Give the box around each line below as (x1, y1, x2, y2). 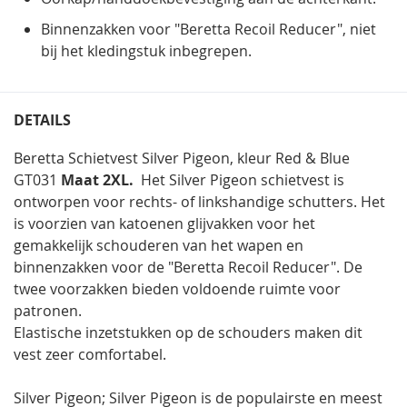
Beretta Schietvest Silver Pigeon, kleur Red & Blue (14, 147, 350, 168)
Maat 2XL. (61, 169, 137, 190)
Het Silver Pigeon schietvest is (137, 169, 344, 190)
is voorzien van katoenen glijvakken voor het (14, 213, 315, 233)
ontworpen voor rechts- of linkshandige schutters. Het (14, 191, 385, 212)
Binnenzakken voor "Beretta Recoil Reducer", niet (41, 18, 376, 39)
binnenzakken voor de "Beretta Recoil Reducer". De (14, 256, 362, 277)
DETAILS (14, 109, 71, 130)
